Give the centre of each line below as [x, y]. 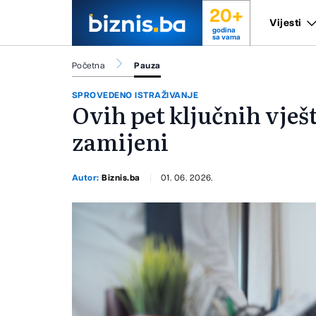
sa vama [226, 37]
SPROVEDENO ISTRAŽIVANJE [135, 96]
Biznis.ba [121, 177]
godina [224, 30]
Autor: [87, 177]
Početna [89, 66]
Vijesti [286, 23]
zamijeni [120, 141]
